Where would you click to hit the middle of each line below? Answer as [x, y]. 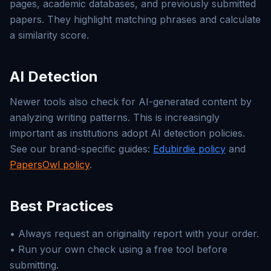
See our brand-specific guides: [81, 149]
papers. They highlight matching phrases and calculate [135, 19]
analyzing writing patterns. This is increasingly [115, 117]
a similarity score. [49, 35]
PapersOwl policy [50, 165]
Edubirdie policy [189, 149]
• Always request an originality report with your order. [134, 233]
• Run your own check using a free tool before [119, 249]
